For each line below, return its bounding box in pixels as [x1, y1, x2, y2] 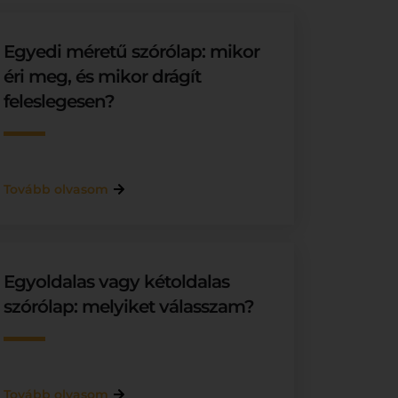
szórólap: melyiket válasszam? [4, 296, 255, 317]
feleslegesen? [4, 91, 115, 112]
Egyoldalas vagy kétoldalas [4, 271, 230, 292]
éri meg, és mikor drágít [4, 66, 202, 87]
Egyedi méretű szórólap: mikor [4, 41, 260, 62]
